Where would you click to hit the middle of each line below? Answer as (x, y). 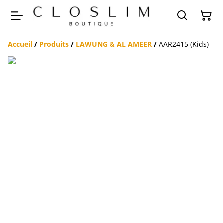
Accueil (20, 44)
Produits (54, 44)
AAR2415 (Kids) (184, 44)
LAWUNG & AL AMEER (114, 44)
